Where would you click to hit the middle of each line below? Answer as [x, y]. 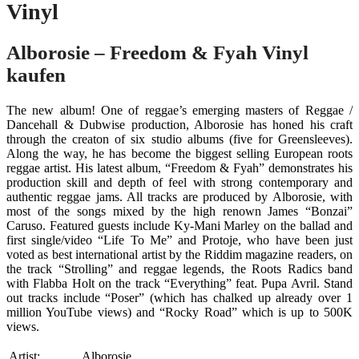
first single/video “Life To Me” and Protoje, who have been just [179, 240]
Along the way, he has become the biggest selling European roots [179, 153]
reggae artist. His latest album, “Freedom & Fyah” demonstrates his [179, 167]
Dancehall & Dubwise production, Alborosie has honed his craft [179, 124]
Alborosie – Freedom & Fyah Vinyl [157, 52]
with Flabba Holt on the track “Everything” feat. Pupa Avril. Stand [179, 283]
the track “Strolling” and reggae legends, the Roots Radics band [179, 268]
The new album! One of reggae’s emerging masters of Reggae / [179, 110]
